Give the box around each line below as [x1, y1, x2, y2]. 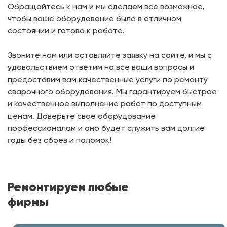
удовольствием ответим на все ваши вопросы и [8, 62, 194, 72]
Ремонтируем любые [8, 179, 129, 195]
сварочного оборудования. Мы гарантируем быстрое [8, 87, 217, 96]
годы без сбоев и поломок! [8, 135, 111, 145]
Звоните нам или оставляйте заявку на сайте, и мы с [8, 50, 212, 60]
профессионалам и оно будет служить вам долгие [8, 123, 205, 133]
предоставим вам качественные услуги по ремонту [8, 74, 208, 84]
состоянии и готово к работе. [8, 26, 124, 35]
